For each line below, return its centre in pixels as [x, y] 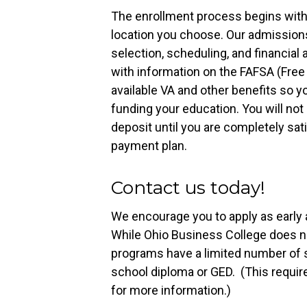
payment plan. [149, 145]
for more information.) [171, 290]
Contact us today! [188, 187]
